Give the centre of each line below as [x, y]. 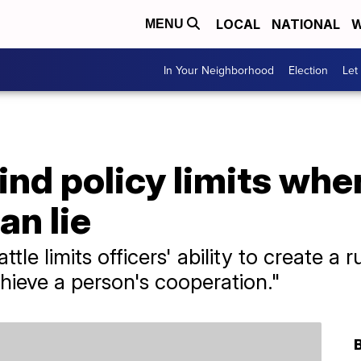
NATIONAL [306, 24]
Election [308, 70]
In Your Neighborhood [219, 70]
